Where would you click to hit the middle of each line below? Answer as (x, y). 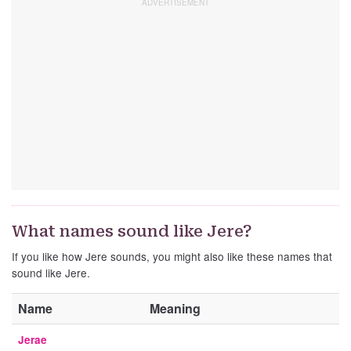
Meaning (175, 309)
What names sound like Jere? (132, 232)
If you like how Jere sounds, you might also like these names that (172, 257)
